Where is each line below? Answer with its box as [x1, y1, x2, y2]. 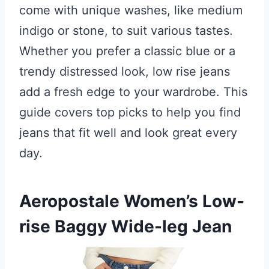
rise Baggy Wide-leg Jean [19, 216, 232, 237]
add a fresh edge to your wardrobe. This [19, 85, 247, 99]
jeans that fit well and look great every [19, 125, 237, 140]
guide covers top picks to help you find [19, 105, 241, 119]
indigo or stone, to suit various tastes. [19, 23, 233, 38]
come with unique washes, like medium [19, 3, 243, 17]
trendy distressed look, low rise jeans [19, 64, 230, 79]
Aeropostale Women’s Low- [19, 191, 244, 211]
